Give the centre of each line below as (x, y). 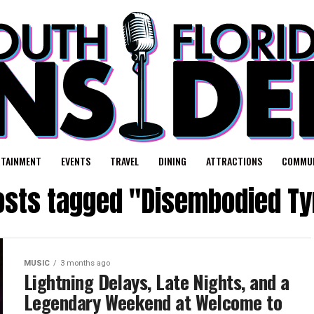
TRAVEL (124, 161)
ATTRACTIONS (234, 161)
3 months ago (85, 263)
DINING (172, 161)
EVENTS (75, 161)
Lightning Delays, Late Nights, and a (157, 282)
